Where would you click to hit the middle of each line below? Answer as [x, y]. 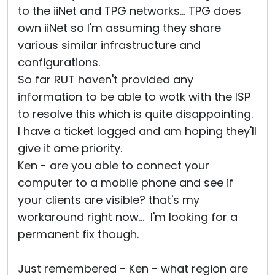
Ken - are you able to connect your [114, 166]
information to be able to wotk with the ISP [134, 97]
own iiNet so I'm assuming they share [119, 28]
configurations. [59, 63]
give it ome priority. [70, 149]
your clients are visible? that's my [109, 200]
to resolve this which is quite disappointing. [135, 114]
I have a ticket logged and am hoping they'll [137, 131]
